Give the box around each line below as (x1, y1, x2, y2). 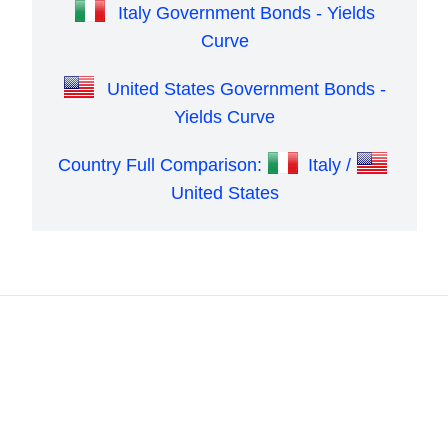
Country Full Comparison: (57, 155, 267, 176)
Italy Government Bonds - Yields (118, 3, 375, 24)
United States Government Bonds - (107, 79, 386, 100)
